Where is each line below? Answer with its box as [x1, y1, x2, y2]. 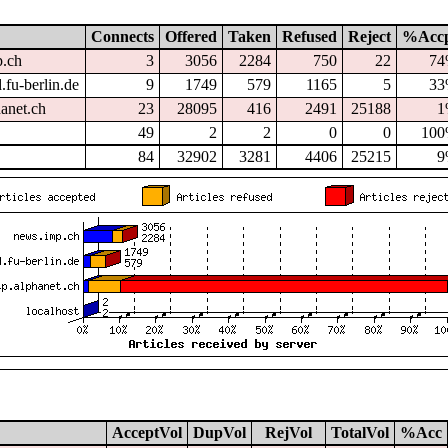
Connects [90, 27, 154, 45]
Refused [281, 27, 337, 45]
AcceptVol [111, 423, 182, 441]
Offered [164, 27, 217, 45]
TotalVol [330, 423, 389, 441]
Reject [347, 27, 391, 45]
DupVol [192, 423, 246, 441]
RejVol [264, 423, 312, 441]
